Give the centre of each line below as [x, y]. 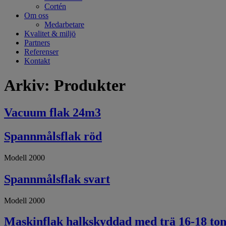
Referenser [41, 52]
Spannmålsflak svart [57, 179]
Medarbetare [64, 24]
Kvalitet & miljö [50, 34]
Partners [37, 43]
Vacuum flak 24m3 [52, 112]
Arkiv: [29, 86]
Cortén [55, 6]
